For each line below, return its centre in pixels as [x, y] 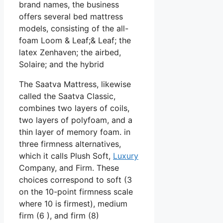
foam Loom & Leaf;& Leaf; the [75, 41]
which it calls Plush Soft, [66, 156]
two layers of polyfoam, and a [76, 120]
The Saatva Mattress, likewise [75, 84]
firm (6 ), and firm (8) [59, 216]
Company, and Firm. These [69, 168]
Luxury [126, 156]
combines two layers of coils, [74, 108]
